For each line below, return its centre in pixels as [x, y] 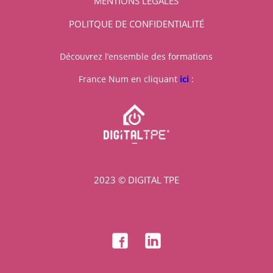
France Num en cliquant [129, 79]
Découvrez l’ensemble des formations [136, 56]
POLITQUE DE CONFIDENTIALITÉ [136, 23]
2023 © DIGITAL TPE [136, 179]
